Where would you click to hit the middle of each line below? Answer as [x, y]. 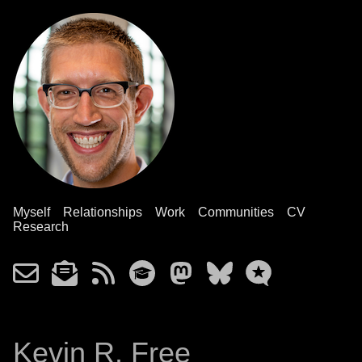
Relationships [103, 212]
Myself [32, 212]
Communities [236, 212]
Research [41, 227]
